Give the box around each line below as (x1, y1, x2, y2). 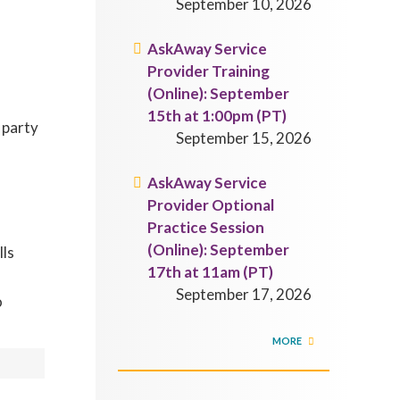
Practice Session (147, 218, 265, 237)
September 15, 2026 (176, 129, 312, 147)
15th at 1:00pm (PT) (147, 106, 287, 125)
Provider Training (147, 62, 271, 80)
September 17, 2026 (176, 285, 312, 304)
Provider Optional (147, 196, 275, 214)
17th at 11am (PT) (147, 262, 274, 281)
